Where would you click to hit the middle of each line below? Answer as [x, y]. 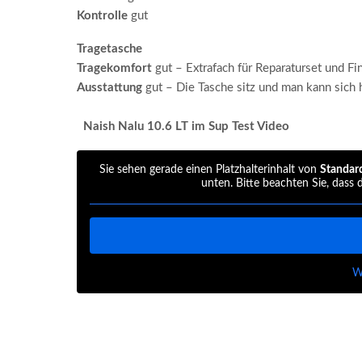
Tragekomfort [114, 68]
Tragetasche [109, 48]
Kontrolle [102, 15]
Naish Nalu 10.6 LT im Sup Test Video [186, 126]
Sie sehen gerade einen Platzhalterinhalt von [209, 169]
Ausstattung [109, 87]
